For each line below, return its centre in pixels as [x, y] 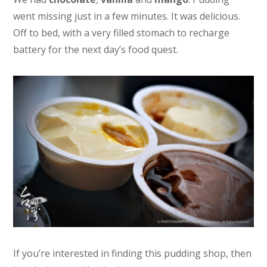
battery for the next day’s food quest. [96, 49]
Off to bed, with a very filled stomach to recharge [122, 32]
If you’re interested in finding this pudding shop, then [133, 254]
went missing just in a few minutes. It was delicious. [127, 16]
